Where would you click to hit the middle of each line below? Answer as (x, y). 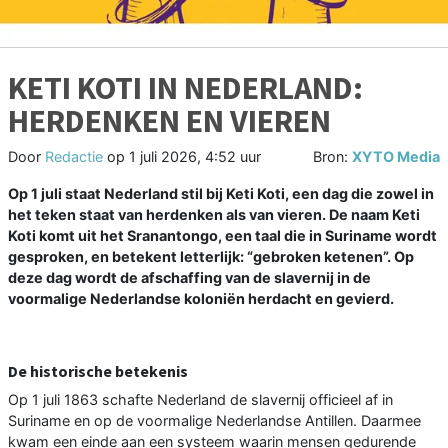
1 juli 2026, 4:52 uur (195, 156)
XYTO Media (396, 156)
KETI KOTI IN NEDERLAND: (185, 87)
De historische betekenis (98, 370)
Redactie (74, 156)
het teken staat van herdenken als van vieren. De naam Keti (214, 214)
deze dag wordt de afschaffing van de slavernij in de (189, 277)
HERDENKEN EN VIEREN (169, 120)
